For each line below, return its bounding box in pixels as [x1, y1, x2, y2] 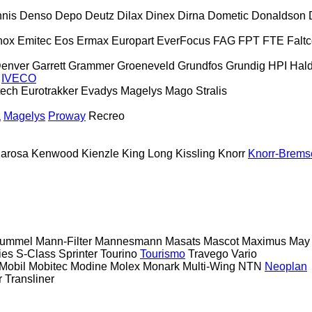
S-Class [16, 247, 56, 260]
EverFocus [157, 34, 210, 47]
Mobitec [29, 260, 68, 272]
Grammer [68, 59, 114, 72]
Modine [70, 260, 107, 272]
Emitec [17, 34, 52, 47]
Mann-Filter [36, 235, 92, 247]
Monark [143, 260, 180, 272]
